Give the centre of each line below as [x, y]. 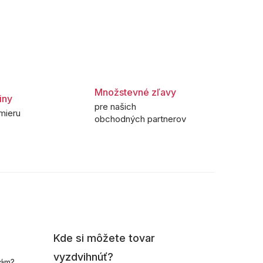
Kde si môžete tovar [104, 238]
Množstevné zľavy [135, 92]
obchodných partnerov [140, 119]
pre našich [115, 107]
